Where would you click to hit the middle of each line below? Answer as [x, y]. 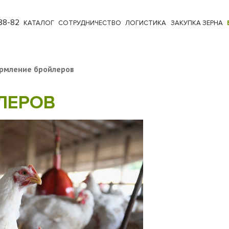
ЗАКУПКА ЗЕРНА [197, 23]
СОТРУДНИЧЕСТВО [90, 23]
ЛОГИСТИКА [146, 23]
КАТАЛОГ [39, 23]
